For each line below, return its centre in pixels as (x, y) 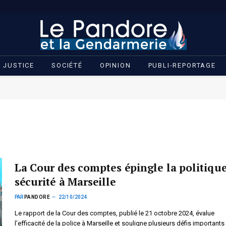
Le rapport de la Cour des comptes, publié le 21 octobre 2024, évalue (114, 213)
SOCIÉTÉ (67, 65)
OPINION (115, 65)
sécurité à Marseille (68, 182)
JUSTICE (19, 65)
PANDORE (37, 197)
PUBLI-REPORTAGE (182, 65)
